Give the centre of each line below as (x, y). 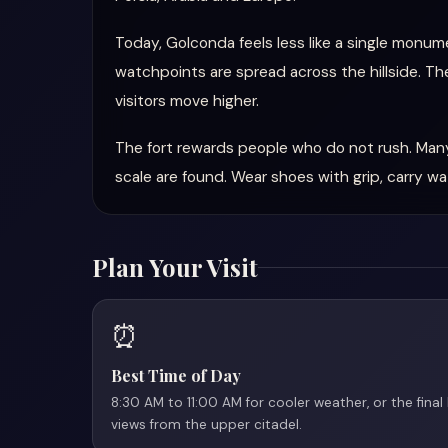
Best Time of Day (176, 375)
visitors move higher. (187, 101)
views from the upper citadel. (206, 424)
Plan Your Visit (175, 267)
